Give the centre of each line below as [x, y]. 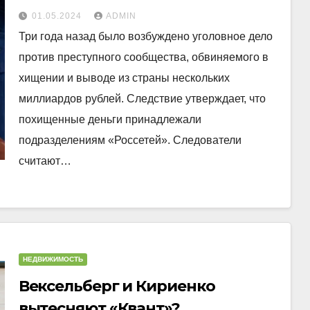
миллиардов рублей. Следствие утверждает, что [142, 99]
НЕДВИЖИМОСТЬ [53, 259]
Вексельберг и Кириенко [117, 286]
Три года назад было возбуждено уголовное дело [145, 36]
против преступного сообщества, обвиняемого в [143, 57]
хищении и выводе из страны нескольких [124, 78]
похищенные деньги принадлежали [110, 119]
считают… [45, 161]
